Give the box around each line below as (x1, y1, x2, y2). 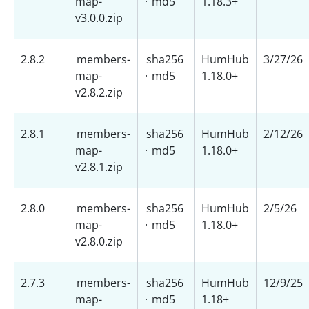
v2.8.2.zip (75, 85, 123, 100)
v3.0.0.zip (75, 10, 123, 26)
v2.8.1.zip (75, 159, 123, 175)
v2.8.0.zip (75, 234, 123, 249)
